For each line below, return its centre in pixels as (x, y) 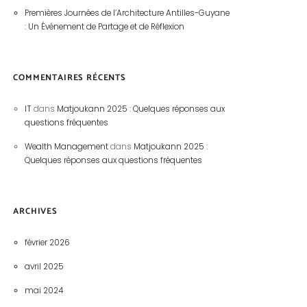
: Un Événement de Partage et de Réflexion (104, 27)
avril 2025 (44, 267)
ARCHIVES (35, 211)
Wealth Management (66, 147)
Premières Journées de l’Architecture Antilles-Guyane (127, 13)
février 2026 (47, 243)
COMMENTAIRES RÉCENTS (70, 77)
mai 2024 (44, 291)
